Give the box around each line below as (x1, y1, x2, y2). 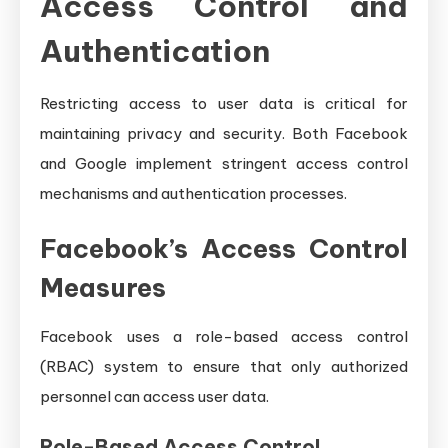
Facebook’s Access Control (40, 231, 408, 265)
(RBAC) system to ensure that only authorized (40, 356, 408, 376)
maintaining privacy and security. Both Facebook (40, 123, 408, 143)
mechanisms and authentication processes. (40, 183, 347, 203)
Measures (40, 270, 166, 304)
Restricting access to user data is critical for (40, 93, 408, 113)
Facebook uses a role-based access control (40, 326, 408, 346)
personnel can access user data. (40, 386, 269, 406)
